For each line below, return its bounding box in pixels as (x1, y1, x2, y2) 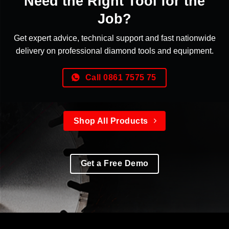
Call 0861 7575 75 (85, 73, 156, 82)
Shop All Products (73, 116, 148, 125)
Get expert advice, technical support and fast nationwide (13, 33, 216, 42)
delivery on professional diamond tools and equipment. (15, 46, 214, 55)
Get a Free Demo (80, 159, 149, 168)
